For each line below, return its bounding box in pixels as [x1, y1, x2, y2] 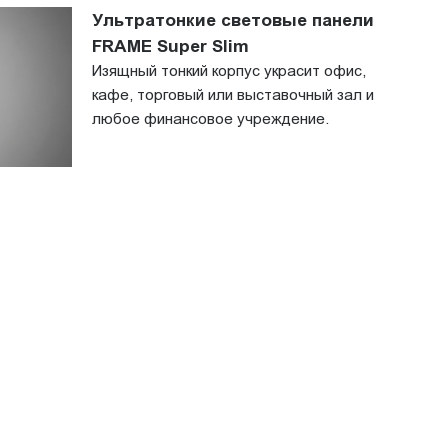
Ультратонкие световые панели [91, 9, 374, 30]
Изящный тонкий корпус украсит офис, [91, 61, 366, 79]
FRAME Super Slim [91, 35, 249, 56]
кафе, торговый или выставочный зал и [91, 85, 374, 103]
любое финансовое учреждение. [91, 109, 329, 127]
